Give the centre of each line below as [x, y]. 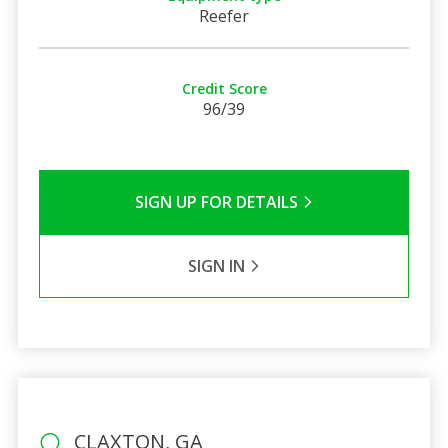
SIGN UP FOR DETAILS [218, 201]
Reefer [224, 15]
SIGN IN [218, 265]
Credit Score [224, 88]
